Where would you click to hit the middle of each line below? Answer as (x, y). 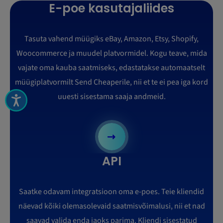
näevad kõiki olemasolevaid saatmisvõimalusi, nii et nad (111, 206)
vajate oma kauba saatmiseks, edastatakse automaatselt (111, 68)
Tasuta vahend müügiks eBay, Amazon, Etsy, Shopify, (111, 39)
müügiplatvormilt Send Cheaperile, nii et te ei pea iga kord (111, 82)
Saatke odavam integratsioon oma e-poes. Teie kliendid (111, 192)
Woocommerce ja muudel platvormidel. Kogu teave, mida (111, 54)
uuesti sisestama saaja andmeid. (111, 97)
